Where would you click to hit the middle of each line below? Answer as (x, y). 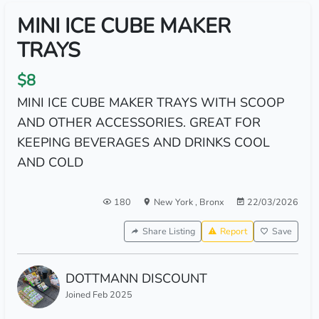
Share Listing (168, 231)
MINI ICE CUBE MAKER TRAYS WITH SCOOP (150, 103)
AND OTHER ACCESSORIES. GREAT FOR (138, 122)
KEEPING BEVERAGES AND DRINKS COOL (143, 142)
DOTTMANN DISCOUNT (136, 278)
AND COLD (50, 162)
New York (174, 202)
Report (233, 231)
